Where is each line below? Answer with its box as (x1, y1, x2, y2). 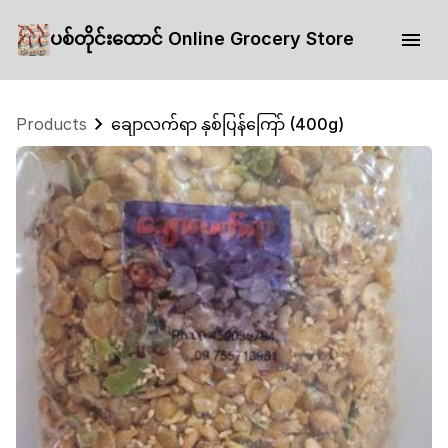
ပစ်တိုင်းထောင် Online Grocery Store (49, 27, 354, 49)
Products (16, 114, 87, 134)
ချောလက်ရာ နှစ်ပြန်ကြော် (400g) (111, 114, 344, 134)
